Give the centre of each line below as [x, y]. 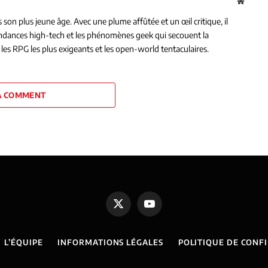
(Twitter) [133, 220]
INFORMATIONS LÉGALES [110, 242]
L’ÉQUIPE [24, 242]
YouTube [163, 208]
